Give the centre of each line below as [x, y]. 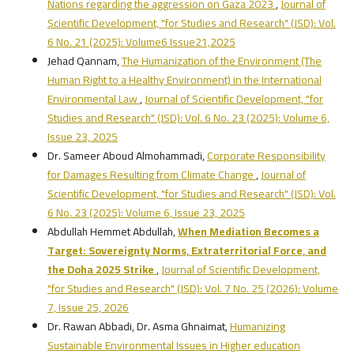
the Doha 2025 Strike [100, 269]
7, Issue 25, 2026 [88, 307]
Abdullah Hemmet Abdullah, [112, 231]
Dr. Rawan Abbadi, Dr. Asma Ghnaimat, [138, 326]
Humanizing [257, 326]
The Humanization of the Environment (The [221, 60]
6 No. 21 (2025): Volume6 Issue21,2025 [141, 41]
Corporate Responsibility [266, 155]
